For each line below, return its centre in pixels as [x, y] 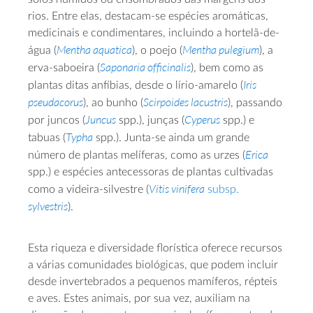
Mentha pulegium [221, 50]
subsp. [222, 189]
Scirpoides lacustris [185, 102]
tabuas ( [47, 138]
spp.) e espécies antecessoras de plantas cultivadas [151, 172]
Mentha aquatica [94, 50]
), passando [255, 103]
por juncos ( [57, 120]
